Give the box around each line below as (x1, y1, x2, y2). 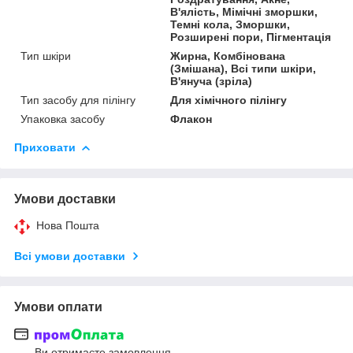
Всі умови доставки (14, 249, 125, 262)
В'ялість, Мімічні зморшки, (170, 5, 318, 18)
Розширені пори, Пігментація (170, 30, 332, 43)
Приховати (14, 140, 76, 154)
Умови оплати (14, 299, 102, 314)
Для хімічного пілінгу (170, 93, 288, 106)
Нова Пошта (36, 218, 99, 232)
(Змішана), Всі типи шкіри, (170, 61, 317, 75)
